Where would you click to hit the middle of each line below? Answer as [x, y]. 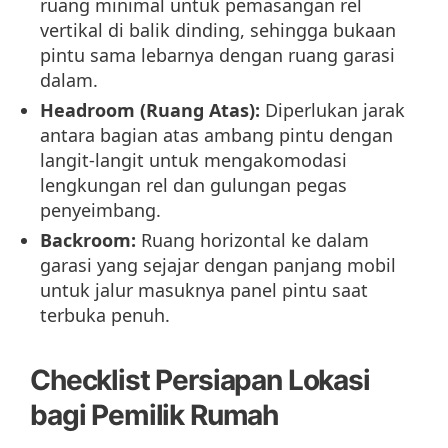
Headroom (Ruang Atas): [150, 110]
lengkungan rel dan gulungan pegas [193, 185]
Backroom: [88, 240]
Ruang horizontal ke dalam [252, 240]
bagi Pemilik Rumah [154, 415]
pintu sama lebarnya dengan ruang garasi [217, 55]
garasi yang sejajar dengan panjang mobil [218, 265]
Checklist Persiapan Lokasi [200, 380]
